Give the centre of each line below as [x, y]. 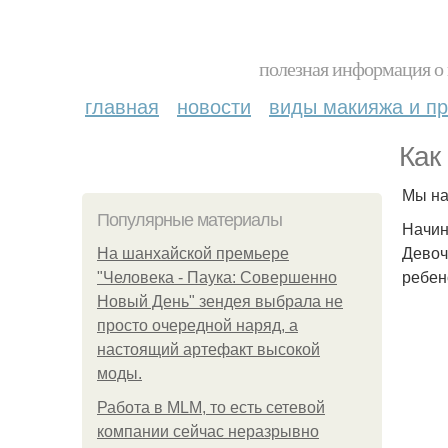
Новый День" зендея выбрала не [220, 301]
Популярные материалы [189, 220]
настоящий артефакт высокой [208, 349]
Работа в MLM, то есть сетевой [211, 407]
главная [122, 105]
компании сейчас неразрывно [208, 431]
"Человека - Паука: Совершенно [217, 277]
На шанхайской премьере [193, 253]
